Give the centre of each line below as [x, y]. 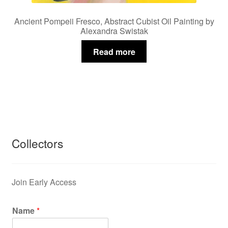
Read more [114, 51]
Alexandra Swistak [114, 31]
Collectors [37, 143]
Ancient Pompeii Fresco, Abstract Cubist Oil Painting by [114, 21]
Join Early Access [44, 182]
